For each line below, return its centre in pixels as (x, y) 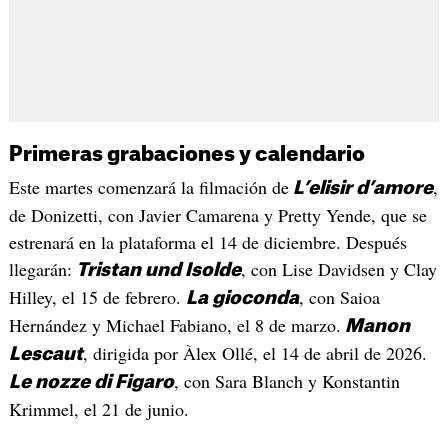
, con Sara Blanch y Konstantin (286, 381)
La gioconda (242, 298)
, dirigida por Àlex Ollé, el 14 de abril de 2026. (254, 353)
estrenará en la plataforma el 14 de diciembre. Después (207, 242)
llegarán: (40, 269)
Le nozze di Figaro (91, 382)
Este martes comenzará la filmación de (148, 187)
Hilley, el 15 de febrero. (97, 297)
